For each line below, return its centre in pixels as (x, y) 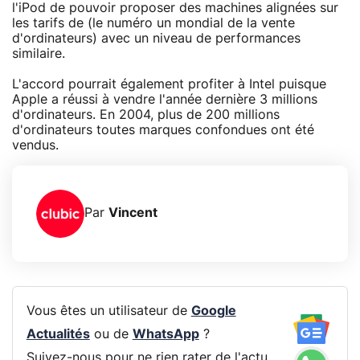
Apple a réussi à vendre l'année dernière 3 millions (165, 99)
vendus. (35, 145)
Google (213, 311)
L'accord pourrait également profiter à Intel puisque (169, 84)
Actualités (58, 335)
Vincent (133, 213)
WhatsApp (166, 335)
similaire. (39, 53)
